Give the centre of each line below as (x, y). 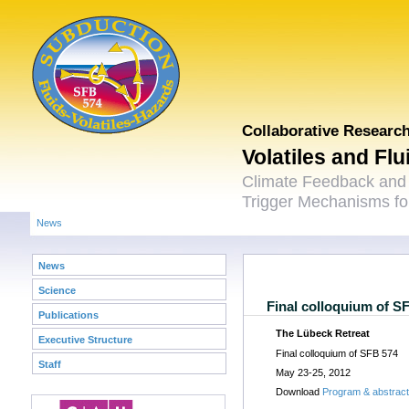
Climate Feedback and (324, 182)
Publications (68, 315)
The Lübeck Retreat (323, 333)
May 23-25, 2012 (313, 372)
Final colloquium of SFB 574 (337, 353)
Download (299, 391)
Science (57, 290)
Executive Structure (85, 340)
